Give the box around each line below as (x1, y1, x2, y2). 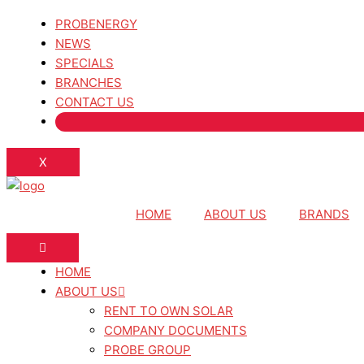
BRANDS (299, 206, 349, 222)
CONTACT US (55, 94, 134, 110)
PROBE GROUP (104, 342, 191, 357)
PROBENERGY (55, 16, 137, 32)
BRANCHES (55, 75, 122, 90)
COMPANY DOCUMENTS (104, 323, 247, 338)
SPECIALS (55, 55, 114, 71)
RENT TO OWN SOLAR (104, 303, 233, 318)
